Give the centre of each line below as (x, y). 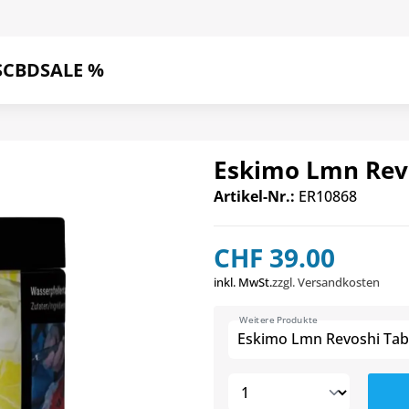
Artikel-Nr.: (254, 196)
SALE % (72, 70)
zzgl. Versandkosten (326, 282)
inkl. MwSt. (243, 282)
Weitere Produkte (279, 320)
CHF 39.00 (274, 257)
